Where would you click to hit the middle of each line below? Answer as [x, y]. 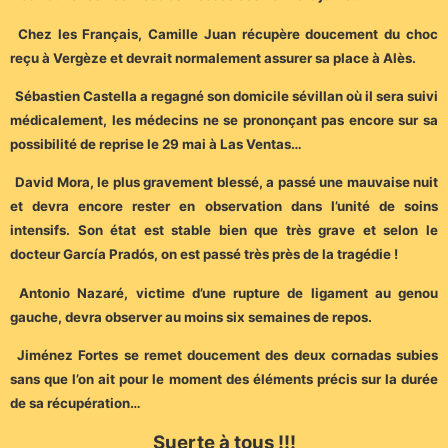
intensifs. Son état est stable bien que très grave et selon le [224, 230]
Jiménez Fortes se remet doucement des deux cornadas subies [228, 355]
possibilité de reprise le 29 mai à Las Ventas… [156, 143]
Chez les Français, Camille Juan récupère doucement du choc [228, 33]
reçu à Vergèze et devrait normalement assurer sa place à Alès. [213, 57]
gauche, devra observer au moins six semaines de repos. [191, 316]
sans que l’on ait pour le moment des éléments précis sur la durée [224, 379]
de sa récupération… [75, 403]
